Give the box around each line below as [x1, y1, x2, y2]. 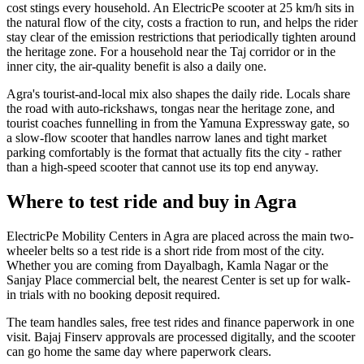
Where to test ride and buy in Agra [6, 191, 297, 213]
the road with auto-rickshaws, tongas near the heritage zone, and [6, 102, 335, 116]
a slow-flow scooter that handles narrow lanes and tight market [6, 131, 327, 145]
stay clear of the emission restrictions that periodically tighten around [6, 30, 356, 45]
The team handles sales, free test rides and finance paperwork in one [6, 314, 354, 329]
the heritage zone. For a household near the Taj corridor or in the [6, 45, 336, 59]
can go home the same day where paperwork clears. [6, 344, 271, 358]
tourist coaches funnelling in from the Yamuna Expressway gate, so [6, 116, 349, 131]
